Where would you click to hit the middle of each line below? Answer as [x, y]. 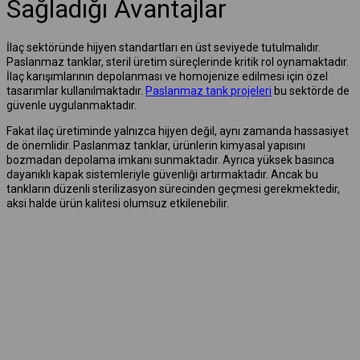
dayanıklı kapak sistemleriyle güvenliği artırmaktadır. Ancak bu [162, 174]
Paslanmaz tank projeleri [209, 90]
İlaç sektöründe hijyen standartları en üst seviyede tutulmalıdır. [164, 47]
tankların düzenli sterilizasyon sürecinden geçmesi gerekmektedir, [173, 188]
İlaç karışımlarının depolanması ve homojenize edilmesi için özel [167, 76]
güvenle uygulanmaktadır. [72, 105]
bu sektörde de [311, 90]
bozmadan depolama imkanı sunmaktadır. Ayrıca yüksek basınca [170, 160]
